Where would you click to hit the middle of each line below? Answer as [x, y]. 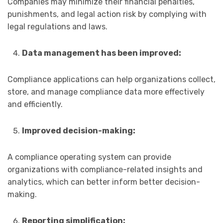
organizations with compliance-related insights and [105, 170]
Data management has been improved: [101, 53]
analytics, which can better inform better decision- [104, 182]
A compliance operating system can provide [89, 157]
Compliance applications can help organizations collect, [111, 80]
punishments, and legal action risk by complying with [107, 14]
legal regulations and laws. [57, 27]
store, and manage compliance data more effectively [106, 92]
